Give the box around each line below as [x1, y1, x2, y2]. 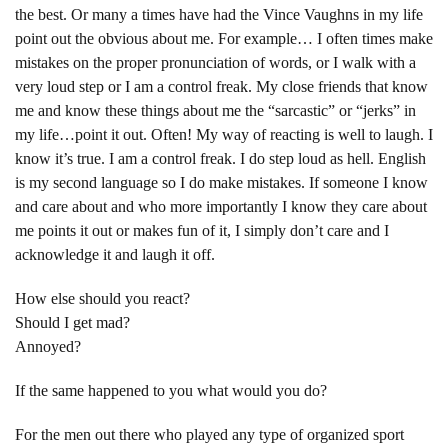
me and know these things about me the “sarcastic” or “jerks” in [15, 101, 416, 119]
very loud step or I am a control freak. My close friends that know [15, 77, 428, 95]
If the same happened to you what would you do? [15, 381, 327, 399]
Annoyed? [15, 337, 81, 355]
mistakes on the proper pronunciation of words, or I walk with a [15, 53, 416, 71]
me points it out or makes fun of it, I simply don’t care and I [15, 221, 389, 239]
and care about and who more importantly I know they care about [15, 197, 427, 215]
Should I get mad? [15, 313, 130, 331]
